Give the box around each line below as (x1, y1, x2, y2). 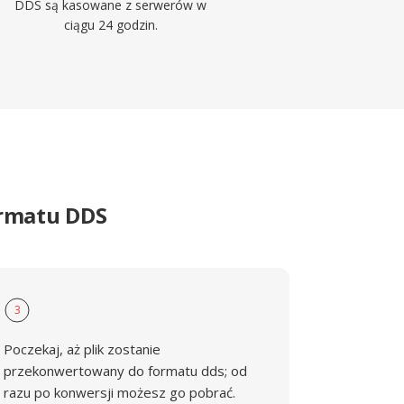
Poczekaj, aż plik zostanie (4, 340, 161, 358)
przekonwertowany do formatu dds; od (4, 362, 248, 380)
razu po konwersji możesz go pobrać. (4, 383, 236, 401)
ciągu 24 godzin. (63, 16, 158, 33)
